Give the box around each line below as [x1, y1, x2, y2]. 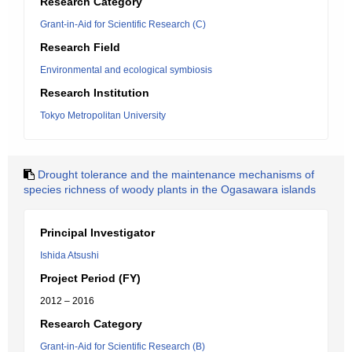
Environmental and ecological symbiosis [40, 64, 212, 75]
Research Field [40, 41, 120, 53]
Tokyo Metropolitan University [40, 110, 166, 121]
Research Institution [40, 86, 149, 99]
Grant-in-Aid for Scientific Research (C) [40, 19, 206, 30]
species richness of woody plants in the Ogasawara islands [24, 183, 316, 196]
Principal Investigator [40, 226, 155, 239]
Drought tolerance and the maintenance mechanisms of [38, 168, 314, 181]
